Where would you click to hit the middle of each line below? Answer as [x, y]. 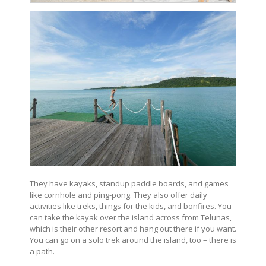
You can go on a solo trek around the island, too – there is [133, 240]
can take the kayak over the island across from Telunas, [131, 217]
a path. [42, 251]
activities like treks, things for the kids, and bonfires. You [131, 206]
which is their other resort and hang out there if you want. [133, 228]
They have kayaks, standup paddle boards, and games [129, 183]
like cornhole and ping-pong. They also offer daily [118, 194]
